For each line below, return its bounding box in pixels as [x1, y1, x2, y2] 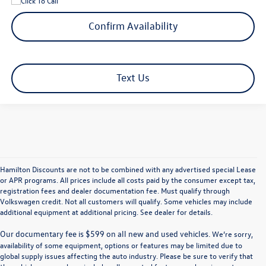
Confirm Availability [88, 20, 178, 33]
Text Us [116, 71, 150, 84]
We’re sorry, [210, 229, 253, 239]
